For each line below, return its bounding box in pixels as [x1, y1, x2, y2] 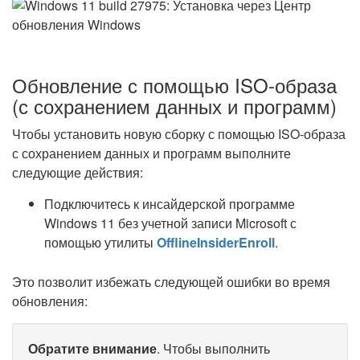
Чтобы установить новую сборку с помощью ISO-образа [12, 125, 346, 143]
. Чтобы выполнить [157, 339, 270, 358]
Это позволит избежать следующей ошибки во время [12, 272, 330, 291]
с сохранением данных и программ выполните [12, 144, 291, 162]
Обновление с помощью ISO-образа [12, 71, 337, 99]
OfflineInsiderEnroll [157, 233, 275, 252]
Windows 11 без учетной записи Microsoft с [44, 214, 297, 232]
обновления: [12, 292, 88, 310]
